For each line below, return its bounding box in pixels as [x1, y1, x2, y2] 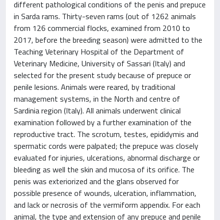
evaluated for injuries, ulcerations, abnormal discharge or [14, 151, 200, 164]
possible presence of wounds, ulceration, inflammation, [14, 187, 196, 199]
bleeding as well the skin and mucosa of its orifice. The [14, 163, 194, 175]
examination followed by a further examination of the [14, 116, 192, 128]
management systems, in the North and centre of [14, 92, 180, 105]
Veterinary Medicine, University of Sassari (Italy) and [14, 57, 185, 69]
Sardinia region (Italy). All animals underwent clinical [14, 104, 181, 116]
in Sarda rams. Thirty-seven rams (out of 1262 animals [14, 10, 196, 22]
